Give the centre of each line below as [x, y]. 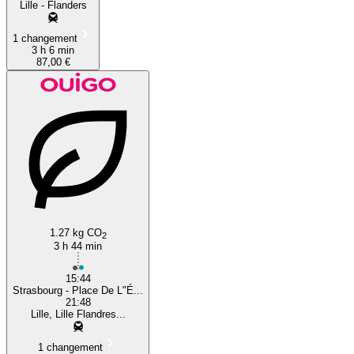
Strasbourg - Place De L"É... [78, 290]
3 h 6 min [53, 50]
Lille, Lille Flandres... [78, 314]
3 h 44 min [78, 246]
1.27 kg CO [75, 232]
